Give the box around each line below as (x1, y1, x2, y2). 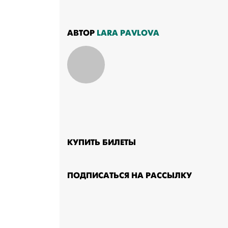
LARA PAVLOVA (97, 27, 159, 39)
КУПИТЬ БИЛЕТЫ (67, 136, 136, 148)
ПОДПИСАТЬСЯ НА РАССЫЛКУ (67, 169, 192, 181)
